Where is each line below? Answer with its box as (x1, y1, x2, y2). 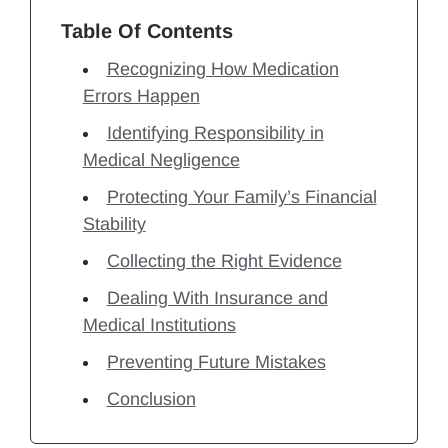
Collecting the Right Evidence (106, 251, 342, 272)
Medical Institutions (82, 315, 236, 336)
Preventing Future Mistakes (106, 352, 326, 373)
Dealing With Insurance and (106, 288, 328, 309)
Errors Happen (82, 86, 200, 107)
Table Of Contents (61, 20, 233, 43)
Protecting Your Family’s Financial (106, 187, 377, 208)
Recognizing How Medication (106, 59, 339, 80)
